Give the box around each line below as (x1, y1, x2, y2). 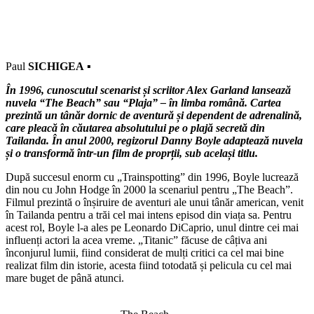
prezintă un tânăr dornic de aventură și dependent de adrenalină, (6, 109, 302, 121)
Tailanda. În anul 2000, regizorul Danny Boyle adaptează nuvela (6, 134, 303, 146)
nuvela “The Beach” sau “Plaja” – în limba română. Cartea (6, 96, 281, 109)
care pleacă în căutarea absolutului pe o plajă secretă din (6, 121, 265, 134)
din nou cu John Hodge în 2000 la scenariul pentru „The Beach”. (6, 183, 293, 196)
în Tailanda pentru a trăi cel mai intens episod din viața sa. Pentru (6, 208, 292, 221)
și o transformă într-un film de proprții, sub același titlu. (6, 146, 258, 159)
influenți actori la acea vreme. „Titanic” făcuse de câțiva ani (6, 233, 267, 246)
